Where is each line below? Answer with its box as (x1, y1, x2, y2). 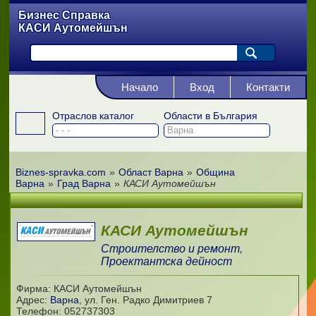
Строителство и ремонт (101, 243, 241, 255)
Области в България (163, 110, 257, 121)
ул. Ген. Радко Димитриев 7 (84, 294, 212, 305)
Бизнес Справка (18, 9, 111, 21)
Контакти (245, 81, 290, 93)
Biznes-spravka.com (15, 166, 106, 178)
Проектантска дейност (101, 255, 233, 267)
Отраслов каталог (51, 110, 134, 121)
